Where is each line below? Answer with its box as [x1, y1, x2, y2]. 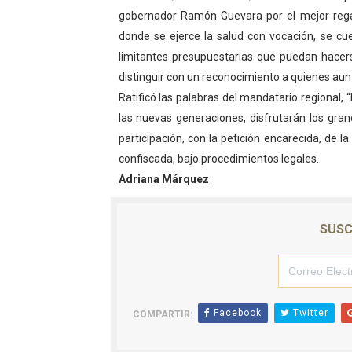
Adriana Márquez [118, 173, 209, 186]
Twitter [289, 307, 328, 319]
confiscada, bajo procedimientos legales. [118, 152, 321, 166]
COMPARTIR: [132, 309, 192, 321]
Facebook [210, 307, 262, 319]
